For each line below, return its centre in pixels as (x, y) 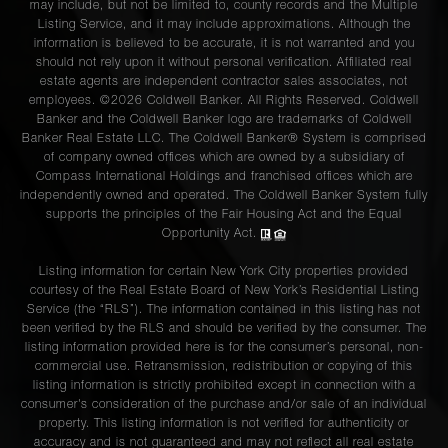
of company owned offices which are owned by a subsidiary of (224, 158)
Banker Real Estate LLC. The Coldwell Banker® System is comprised (224, 139)
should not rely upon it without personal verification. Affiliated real (224, 63)
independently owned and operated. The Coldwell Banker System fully (224, 196)
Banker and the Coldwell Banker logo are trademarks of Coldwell (224, 120)
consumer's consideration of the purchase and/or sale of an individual (224, 405)
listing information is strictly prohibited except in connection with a (224, 386)
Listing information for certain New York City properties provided (224, 272)
